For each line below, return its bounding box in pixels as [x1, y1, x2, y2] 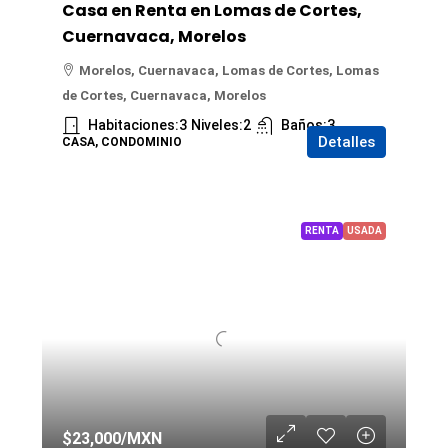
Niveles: [191, 117, 243, 133]
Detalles [318, 133, 375, 151]
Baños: [281, 117, 327, 133]
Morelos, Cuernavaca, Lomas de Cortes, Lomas [79, 63, 379, 78]
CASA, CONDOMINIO [62, 135, 182, 149]
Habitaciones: [88, 117, 179, 133]
